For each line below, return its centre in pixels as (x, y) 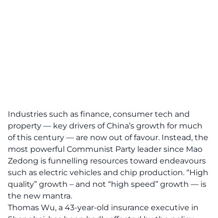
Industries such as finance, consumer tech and (99, 114)
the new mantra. (40, 196)
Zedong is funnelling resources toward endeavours (107, 161)
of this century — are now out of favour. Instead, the (108, 137)
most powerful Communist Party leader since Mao (105, 149)
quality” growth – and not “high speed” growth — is (107, 184)
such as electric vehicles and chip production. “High (108, 173)
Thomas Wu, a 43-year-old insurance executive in (103, 208)
